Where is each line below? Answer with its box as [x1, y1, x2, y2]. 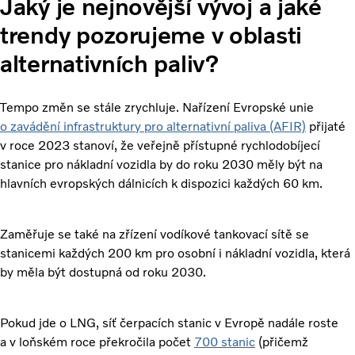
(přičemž [255, 334, 308, 350]
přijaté [306, 119, 345, 135]
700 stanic [194, 334, 255, 350]
